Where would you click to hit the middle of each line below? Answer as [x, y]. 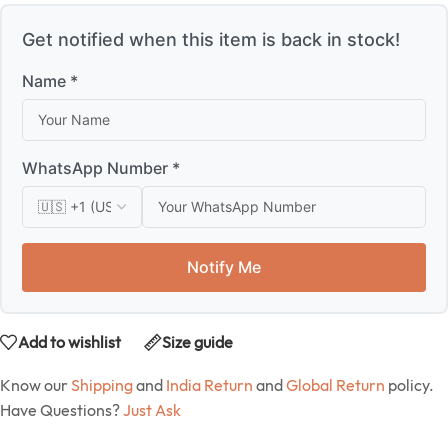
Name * [50, 80]
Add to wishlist [69, 342]
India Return [209, 384]
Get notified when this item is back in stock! [211, 39]
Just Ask [152, 409]
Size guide [197, 342]
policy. [409, 384]
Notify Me [224, 266]
